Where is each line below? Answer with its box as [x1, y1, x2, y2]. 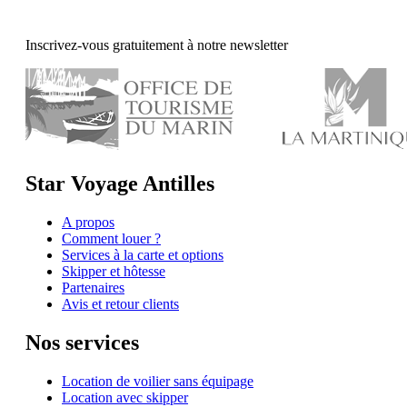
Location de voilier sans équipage [62, 372, 253, 389]
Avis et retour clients [62, 295, 179, 312]
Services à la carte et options [62, 246, 223, 263]
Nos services [25, 330, 139, 354]
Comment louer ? [62, 230, 161, 246]
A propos [62, 213, 114, 230]
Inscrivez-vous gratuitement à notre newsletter [25, 37, 288, 53]
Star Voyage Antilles [25, 171, 214, 195]
